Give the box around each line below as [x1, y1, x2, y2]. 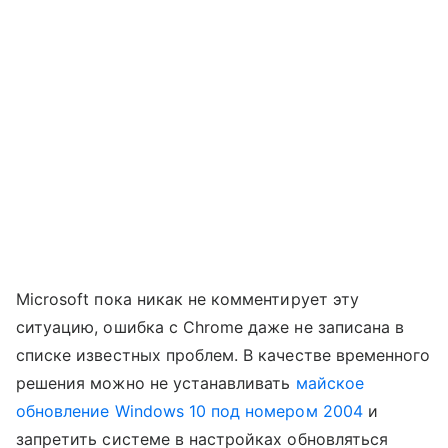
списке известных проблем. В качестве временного [16, 345, 431, 366]
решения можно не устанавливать [16, 373, 296, 394]
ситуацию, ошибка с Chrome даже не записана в [16, 317, 405, 338]
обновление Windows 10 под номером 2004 [16, 401, 363, 422]
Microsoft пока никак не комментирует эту [16, 289, 359, 310]
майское [295, 373, 364, 394]
